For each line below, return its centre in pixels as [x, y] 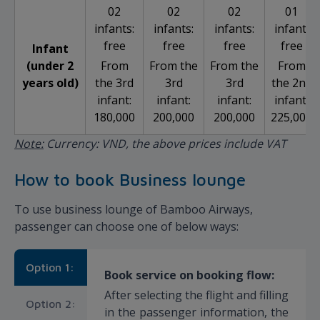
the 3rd [114, 83]
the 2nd [291, 83]
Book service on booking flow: [191, 275]
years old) [50, 83]
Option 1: [50, 267]
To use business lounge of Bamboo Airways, [134, 210]
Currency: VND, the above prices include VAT [165, 144]
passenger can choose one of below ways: [126, 227]
